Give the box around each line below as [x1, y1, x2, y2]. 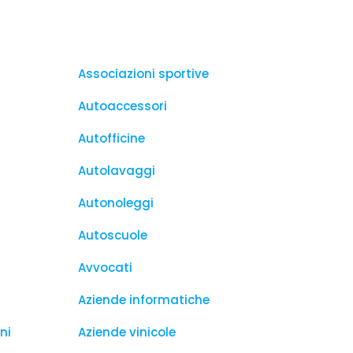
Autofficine [78, 130, 145, 147]
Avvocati [78, 259, 132, 276]
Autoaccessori [78, 98, 167, 114]
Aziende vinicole [78, 324, 176, 340]
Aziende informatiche [78, 292, 210, 308]
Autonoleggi [78, 195, 154, 211]
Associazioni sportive [78, 65, 209, 82]
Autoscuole [78, 227, 147, 243]
